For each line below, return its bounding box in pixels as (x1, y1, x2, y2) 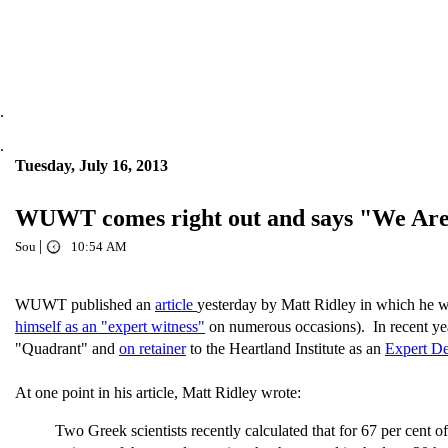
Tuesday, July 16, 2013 (15, 157, 168, 174)
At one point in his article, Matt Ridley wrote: (15, 384, 301, 401)
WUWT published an (15, 296, 155, 313)
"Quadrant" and (15, 340, 119, 357)
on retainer (119, 340, 186, 357)
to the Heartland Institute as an (186, 340, 385, 357)
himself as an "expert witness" (15, 318, 205, 335)
